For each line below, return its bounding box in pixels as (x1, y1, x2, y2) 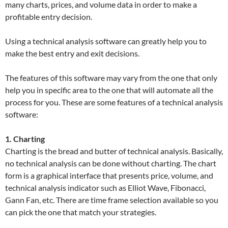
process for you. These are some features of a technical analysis (5, 97, 223, 107)
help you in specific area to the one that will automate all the (5, 85, 213, 95)
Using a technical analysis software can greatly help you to (5, 36, 207, 46)
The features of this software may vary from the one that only (5, 73, 217, 82)
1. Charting (5, 134, 45, 144)
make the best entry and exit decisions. (5, 48, 139, 58)
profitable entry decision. (5, 12, 92, 21)
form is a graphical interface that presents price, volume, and (5, 170, 213, 180)
